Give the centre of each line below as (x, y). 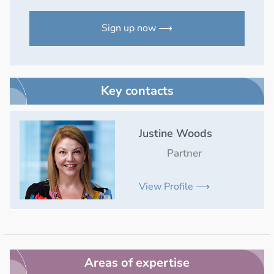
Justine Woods (175, 133)
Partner (185, 153)
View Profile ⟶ (174, 186)
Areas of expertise (137, 262)
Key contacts (137, 91)
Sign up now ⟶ (137, 28)
